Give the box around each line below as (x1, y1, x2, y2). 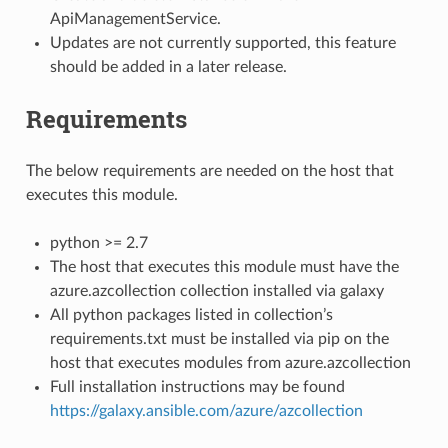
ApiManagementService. (49, 10, 221, 27)
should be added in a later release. (49, 58, 287, 75)
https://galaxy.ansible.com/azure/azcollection (49, 402, 363, 419)
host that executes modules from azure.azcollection (49, 354, 411, 371)
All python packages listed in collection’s (49, 306, 333, 323)
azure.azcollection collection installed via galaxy (49, 282, 384, 299)
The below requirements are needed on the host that (25, 162, 394, 179)
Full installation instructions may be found (49, 378, 345, 395)
